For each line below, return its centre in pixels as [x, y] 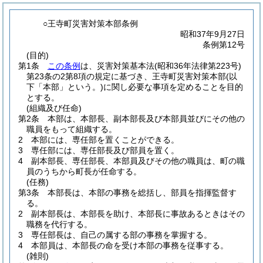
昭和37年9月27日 [213, 34]
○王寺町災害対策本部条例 [91, 23]
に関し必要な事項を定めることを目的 [173, 87]
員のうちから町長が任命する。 [84, 171]
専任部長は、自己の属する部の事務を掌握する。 [122, 235]
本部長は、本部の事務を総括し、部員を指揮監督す [142, 193]
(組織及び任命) [54, 108]
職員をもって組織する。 [72, 129]
